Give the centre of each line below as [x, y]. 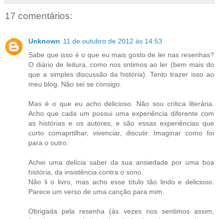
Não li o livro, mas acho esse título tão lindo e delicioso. [121, 182]
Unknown [44, 41]
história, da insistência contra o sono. [86, 172]
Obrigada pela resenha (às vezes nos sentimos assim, [121, 211]
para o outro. [48, 143]
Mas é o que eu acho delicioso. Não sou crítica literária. [121, 104]
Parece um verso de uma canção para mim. [96, 192]
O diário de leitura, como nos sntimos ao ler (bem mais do [121, 65]
